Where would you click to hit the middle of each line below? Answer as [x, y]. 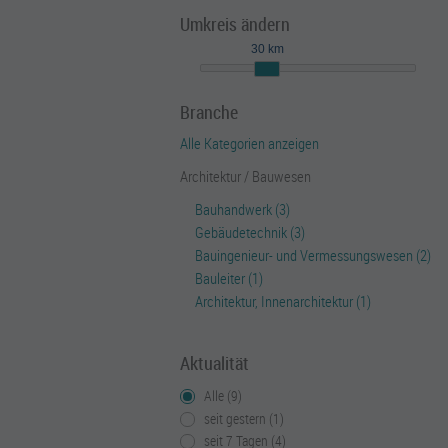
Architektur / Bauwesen [245, 176]
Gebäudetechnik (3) [250, 232]
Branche [209, 112]
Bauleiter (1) [229, 278]
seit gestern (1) [244, 418]
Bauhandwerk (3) [242, 209]
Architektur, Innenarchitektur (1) [283, 301]
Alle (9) [223, 395]
